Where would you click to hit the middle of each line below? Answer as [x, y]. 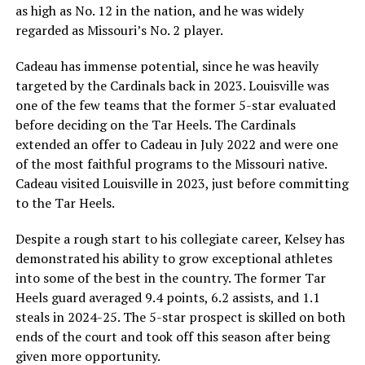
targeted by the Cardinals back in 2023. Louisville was [172, 85]
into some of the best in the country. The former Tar [170, 277]
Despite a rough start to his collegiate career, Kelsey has [180, 238]
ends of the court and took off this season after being [172, 336]
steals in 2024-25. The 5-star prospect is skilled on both [180, 317]
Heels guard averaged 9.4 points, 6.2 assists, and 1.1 [167, 297]
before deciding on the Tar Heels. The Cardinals [155, 124]
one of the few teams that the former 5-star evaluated [175, 105]
